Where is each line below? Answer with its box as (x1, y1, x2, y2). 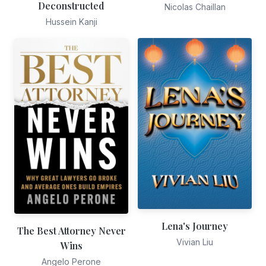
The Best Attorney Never (17, 224, 126, 237)
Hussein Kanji (45, 16, 97, 27)
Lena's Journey (161, 219, 228, 232)
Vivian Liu (176, 236, 213, 247)
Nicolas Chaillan (164, 1, 226, 12)
